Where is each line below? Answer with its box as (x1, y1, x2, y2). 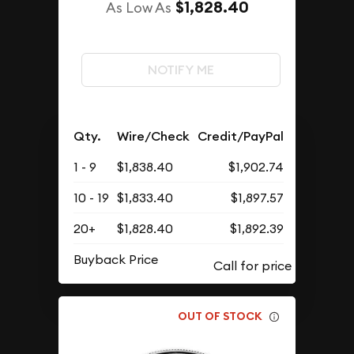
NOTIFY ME (147, 61, 214, 78)
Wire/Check (117, 127, 190, 145)
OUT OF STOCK (178, 309, 263, 324)
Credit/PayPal (198, 127, 284, 145)
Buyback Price (73, 250, 159, 267)
